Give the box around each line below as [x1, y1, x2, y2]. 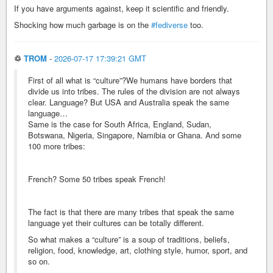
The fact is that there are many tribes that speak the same [28, 206, 234, 218]
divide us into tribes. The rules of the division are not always [28, 85, 240, 97]
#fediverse [151, 19, 188, 30]
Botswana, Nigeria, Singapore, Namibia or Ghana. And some [28, 129, 241, 141]
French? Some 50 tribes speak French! [28, 173, 166, 185]
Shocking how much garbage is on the [14, 19, 151, 30]
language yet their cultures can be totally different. [28, 217, 204, 229]
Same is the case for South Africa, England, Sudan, [28, 118, 211, 130]
